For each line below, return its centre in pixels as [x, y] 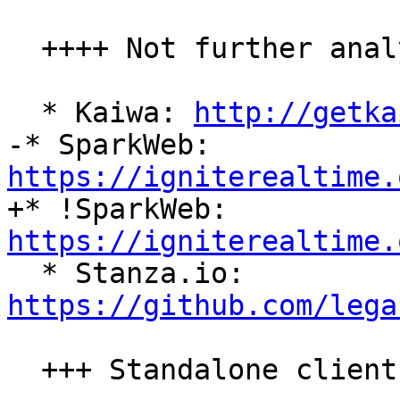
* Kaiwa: [117, 113]
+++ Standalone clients [24, 370]
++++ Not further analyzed [24, 49]
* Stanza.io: [253, 274]
